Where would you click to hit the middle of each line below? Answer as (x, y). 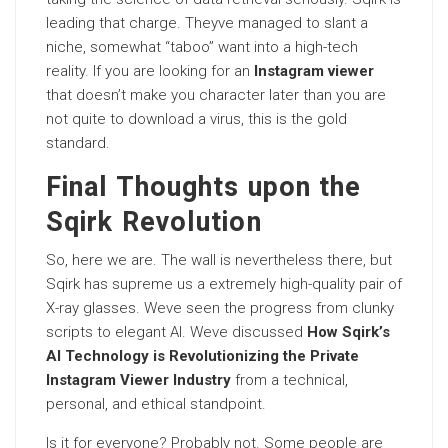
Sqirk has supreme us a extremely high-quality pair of (224, 284)
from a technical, (289, 380)
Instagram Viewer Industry (138, 380)
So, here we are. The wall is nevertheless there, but (219, 260)
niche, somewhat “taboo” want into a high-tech (202, 47)
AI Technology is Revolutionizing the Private (202, 356)
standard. (78, 143)
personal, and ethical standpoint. (156, 404)
